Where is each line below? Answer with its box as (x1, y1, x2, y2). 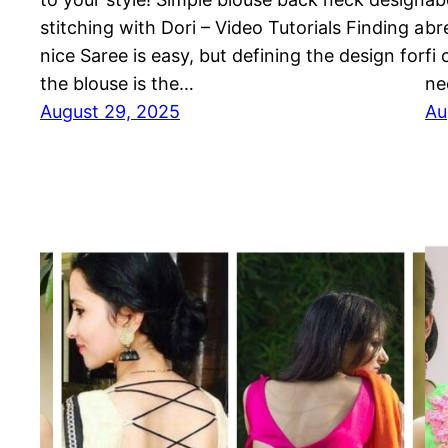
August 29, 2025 (40, 101, 180, 123)
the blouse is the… (40, 73, 194, 95)
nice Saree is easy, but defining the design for (40, 45, 425, 67)
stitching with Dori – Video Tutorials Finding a (40, 17, 424, 39)
